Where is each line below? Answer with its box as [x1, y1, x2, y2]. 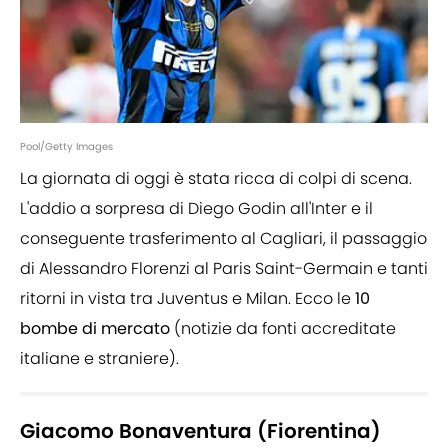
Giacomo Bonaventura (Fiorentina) [20, 417, 381, 446]
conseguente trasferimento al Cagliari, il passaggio [20, 227, 427, 251]
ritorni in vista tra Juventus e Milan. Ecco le [20, 287, 355, 311]
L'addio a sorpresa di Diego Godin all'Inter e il [20, 197, 373, 221]
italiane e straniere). [20, 347, 179, 371]
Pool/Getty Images [20, 139, 113, 155]
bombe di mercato [20, 317, 170, 341]
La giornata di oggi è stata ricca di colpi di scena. [20, 167, 412, 191]
